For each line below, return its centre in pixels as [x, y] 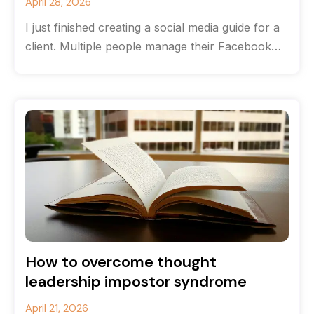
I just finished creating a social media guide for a [152, 27]
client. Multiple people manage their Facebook [148, 46]
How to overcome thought [121, 262]
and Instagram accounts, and [103, 65]
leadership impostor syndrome [136, 281]
